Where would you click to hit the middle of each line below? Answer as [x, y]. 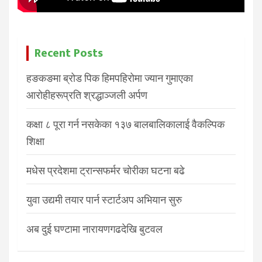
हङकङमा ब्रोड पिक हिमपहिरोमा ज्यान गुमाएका [110, 78]
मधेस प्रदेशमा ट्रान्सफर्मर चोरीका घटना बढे [106, 171]
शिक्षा [35, 142]
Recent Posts [69, 54]
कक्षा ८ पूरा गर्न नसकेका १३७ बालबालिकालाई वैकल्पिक [125, 125]
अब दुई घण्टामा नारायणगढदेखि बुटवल [94, 229]
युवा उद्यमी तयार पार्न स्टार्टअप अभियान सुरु [104, 200]
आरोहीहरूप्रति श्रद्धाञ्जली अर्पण [87, 95]
